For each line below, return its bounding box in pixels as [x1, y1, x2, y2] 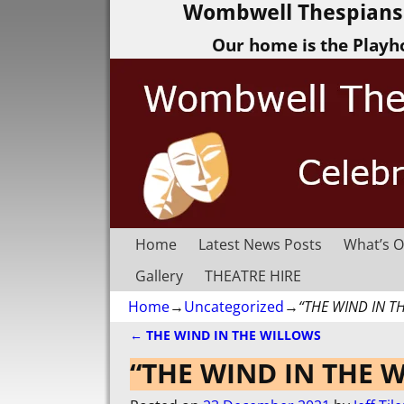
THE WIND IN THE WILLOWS [142, 326, 321, 344]
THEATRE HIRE [205, 265, 301, 286]
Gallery [135, 265, 183, 286]
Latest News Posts [198, 234, 322, 254]
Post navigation [130, 340, 285, 367]
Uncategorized [184, 297, 284, 317]
